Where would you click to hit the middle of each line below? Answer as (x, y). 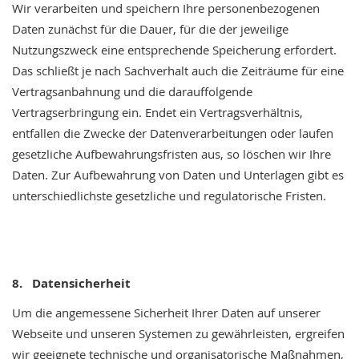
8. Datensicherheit (71, 283)
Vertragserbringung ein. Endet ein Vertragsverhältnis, (157, 112)
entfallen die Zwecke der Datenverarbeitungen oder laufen (173, 133)
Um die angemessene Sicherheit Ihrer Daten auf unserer (166, 313)
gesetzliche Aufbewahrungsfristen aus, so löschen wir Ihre (171, 154)
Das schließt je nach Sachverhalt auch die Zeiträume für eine (178, 71)
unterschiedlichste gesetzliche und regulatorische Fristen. (169, 196)
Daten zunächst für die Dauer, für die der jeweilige (150, 29)
